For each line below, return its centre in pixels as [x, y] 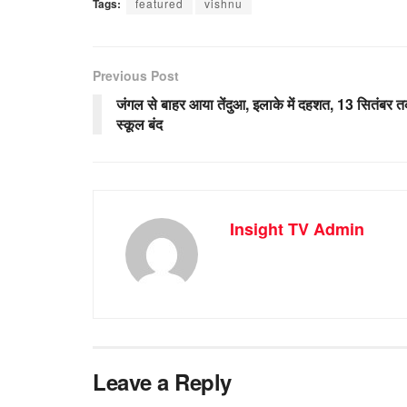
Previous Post [136, 75]
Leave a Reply [162, 381]
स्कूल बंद [139, 124]
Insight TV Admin [297, 228]
